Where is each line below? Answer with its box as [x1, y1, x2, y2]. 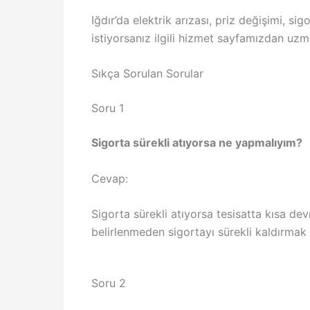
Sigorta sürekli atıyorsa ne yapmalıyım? [91, 136, 302, 150]
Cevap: [91, 171, 128, 185]
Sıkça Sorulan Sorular [91, 66, 203, 81]
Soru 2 [91, 276, 126, 291]
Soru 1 [91, 101, 124, 116]
